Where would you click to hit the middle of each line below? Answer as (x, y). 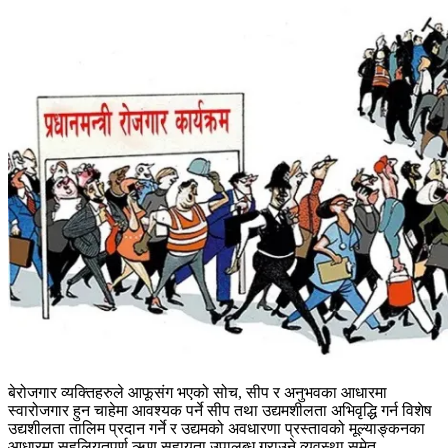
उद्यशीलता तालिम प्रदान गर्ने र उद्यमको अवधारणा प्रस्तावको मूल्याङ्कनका (216, 428)
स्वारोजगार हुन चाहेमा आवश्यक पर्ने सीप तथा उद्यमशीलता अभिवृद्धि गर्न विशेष (220, 410)
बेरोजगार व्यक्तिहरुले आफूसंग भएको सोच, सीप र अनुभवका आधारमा (197, 392)
